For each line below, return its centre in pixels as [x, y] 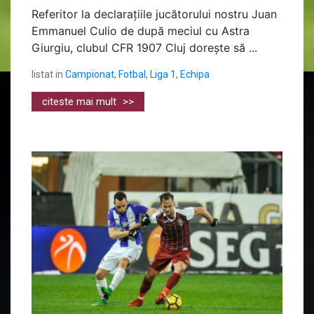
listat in [47, 74]
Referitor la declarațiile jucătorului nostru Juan [154, 14]
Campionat [90, 74]
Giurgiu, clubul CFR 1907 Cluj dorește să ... [144, 47]
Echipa [195, 74]
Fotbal [132, 74]
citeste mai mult [81, 101]
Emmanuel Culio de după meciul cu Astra [141, 30]
